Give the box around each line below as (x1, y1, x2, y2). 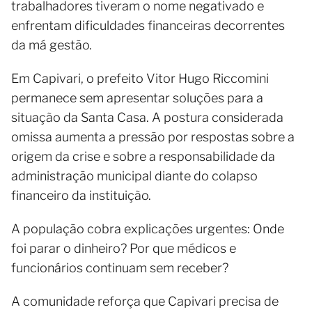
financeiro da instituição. (11, 188, 151, 203)
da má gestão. (11, 38, 92, 52)
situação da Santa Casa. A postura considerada (11, 110, 283, 125)
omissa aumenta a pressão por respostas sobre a (11, 130, 295, 144)
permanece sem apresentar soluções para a (11, 91, 263, 105)
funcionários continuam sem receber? (11, 260, 228, 275)
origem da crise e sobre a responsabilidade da (11, 149, 275, 164)
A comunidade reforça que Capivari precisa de (11, 294, 279, 309)
